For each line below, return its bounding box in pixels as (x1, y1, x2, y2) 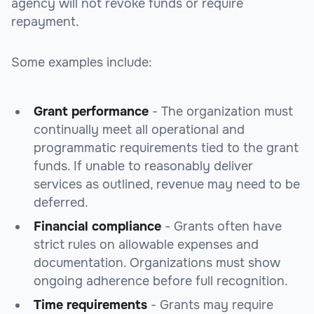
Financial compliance (34, 219, 161, 235)
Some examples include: (11, 55, 152, 71)
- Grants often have (161, 219, 282, 235)
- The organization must (149, 104, 293, 120)
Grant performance (34, 104, 149, 120)
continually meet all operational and (34, 122, 245, 138)
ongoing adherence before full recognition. (34, 273, 288, 289)
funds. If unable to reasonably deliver (34, 158, 253, 175)
